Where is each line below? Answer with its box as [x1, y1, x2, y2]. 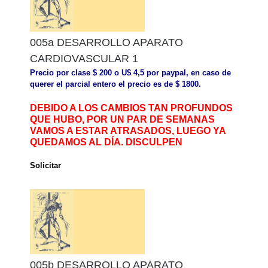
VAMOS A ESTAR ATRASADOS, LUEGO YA [30, 126, 226, 136]
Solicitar [30, 160, 61, 170]
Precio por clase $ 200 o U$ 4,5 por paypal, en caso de [30, 68, 231, 78]
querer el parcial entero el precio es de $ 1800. [30, 80, 201, 89]
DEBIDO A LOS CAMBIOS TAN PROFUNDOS [30, 103, 233, 114]
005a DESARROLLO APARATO [30, 36, 183, 49]
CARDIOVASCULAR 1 [30, 53, 138, 65]
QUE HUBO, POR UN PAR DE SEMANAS [30, 114, 215, 125]
